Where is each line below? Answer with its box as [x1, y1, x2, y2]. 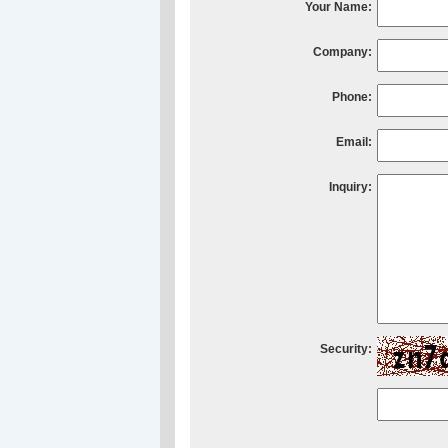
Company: [313, 45, 372, 59]
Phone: [332, 90, 372, 104]
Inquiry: [329, 180, 372, 194]
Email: [336, 135, 372, 149]
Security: [320, 342, 372, 356]
